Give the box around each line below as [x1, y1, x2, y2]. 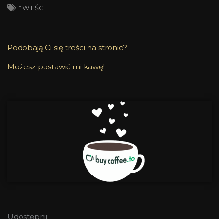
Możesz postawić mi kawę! [7, 62, 105, 71]
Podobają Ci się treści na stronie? [7, 43, 127, 52]
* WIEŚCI [19, 3, 45, 12]
